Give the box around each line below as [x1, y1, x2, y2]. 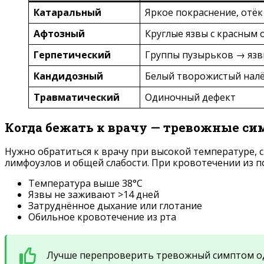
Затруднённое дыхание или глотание [28, 199, 202, 212]
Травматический [34, 91, 120, 104]
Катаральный [34, 6, 101, 19]
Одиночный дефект [145, 91, 236, 104]
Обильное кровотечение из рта [28, 210, 176, 223]
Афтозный [34, 27, 85, 41]
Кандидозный [34, 70, 103, 83]
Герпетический [34, 48, 111, 62]
